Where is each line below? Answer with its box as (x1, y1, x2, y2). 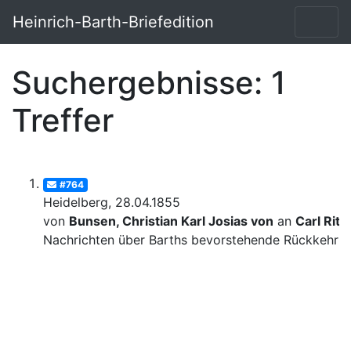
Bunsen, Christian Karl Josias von (69, 213, 273, 230)
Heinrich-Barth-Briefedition (13, 13, 214, 31)
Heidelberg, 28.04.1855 (43, 194, 180, 211)
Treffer (12, 100, 114, 139)
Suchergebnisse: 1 (12, 63, 286, 102)
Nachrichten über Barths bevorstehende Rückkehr (43, 232, 338, 248)
